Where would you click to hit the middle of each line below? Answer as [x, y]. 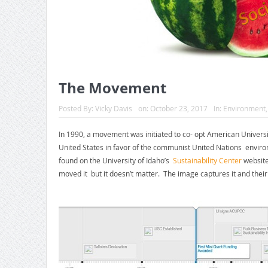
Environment [244, 109]
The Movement [112, 88]
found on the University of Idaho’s [115, 161]
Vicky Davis [113, 109]
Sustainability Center [207, 161]
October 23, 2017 [179, 109]
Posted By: [77, 109]
